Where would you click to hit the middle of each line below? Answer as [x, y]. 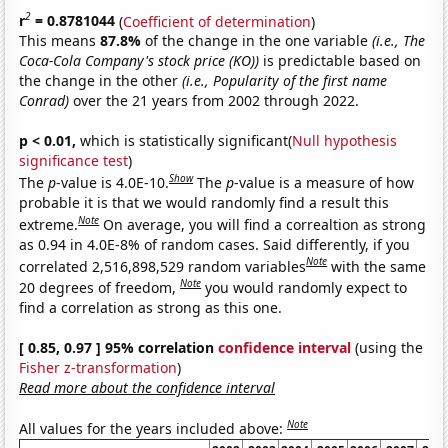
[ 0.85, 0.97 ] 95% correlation [119, 347]
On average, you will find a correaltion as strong [265, 224]
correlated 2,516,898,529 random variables [163, 266]
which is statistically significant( [184, 141]
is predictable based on [340, 61]
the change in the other [101, 81]
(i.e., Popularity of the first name [285, 81]
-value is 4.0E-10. [113, 182]
